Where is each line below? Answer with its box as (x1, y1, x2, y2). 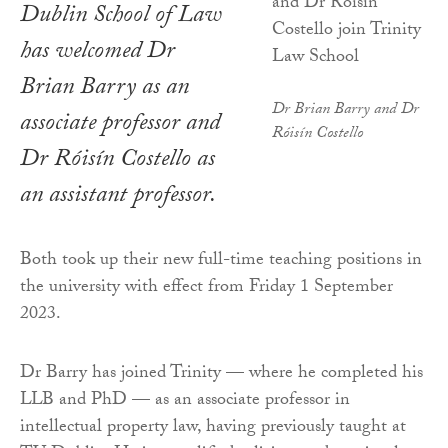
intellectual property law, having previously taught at (20, 412, 406, 444)
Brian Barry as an (20, 68, 189, 110)
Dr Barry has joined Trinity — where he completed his (20, 358, 423, 390)
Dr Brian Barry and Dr (272, 96, 419, 124)
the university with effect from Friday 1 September (20, 272, 393, 304)
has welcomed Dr (20, 32, 175, 74)
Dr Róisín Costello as (20, 140, 215, 182)
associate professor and (20, 104, 220, 146)
